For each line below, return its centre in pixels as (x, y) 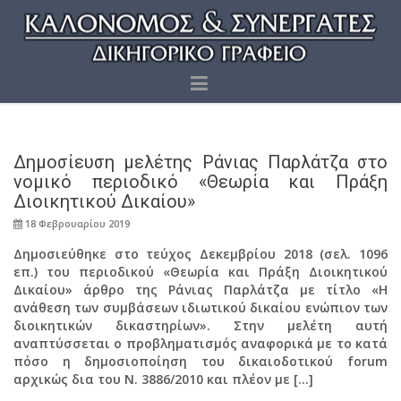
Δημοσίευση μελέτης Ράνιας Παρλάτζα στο (200, 162)
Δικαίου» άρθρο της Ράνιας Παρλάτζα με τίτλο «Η (200, 290)
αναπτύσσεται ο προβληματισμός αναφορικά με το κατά (200, 343)
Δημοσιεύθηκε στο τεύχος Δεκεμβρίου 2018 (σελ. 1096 (200, 254)
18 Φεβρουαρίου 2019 (76, 223)
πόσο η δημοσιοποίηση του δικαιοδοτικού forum (200, 361)
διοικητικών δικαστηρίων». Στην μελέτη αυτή (200, 325)
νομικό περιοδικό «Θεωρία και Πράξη (200, 182)
